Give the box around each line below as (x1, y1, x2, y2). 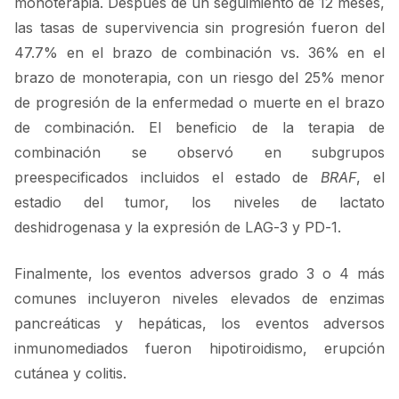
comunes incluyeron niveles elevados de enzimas (14, 289, 385, 307)
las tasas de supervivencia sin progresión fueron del (14, 19, 385, 37)
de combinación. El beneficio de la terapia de (14, 118, 385, 136)
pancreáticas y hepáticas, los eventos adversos (14, 314, 385, 332)
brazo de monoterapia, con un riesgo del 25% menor (14, 69, 385, 86)
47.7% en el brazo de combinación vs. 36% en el (14, 44, 385, 61)
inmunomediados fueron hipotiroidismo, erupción (14, 339, 385, 357)
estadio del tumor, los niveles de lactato (14, 193, 385, 211)
